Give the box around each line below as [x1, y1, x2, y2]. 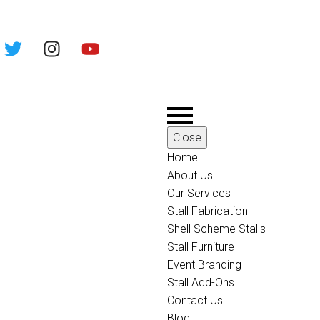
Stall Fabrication [167, 204, 248, 218]
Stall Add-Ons [167, 276, 234, 289]
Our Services [167, 186, 231, 200]
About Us [167, 169, 213, 182]
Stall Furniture [167, 240, 234, 254]
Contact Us [167, 294, 223, 307]
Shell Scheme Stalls [167, 222, 266, 236]
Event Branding [167, 258, 241, 271]
